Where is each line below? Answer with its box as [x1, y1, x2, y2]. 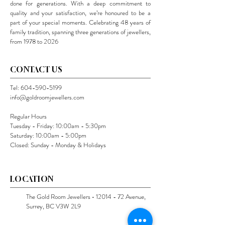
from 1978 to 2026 [10, 37, 58, 47]
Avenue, [124, 192, 146, 202]
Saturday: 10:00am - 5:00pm [10, 131, 86, 141]
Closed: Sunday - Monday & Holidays [10, 140, 106, 150]
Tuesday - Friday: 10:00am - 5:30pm [10, 121, 106, 131]
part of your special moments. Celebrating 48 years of [10, 18, 151, 28]
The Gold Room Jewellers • [26, 192, 96, 202]
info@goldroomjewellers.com [10, 92, 84, 102]
